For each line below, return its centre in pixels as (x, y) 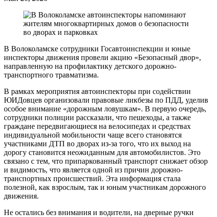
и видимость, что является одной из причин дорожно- (93, 170)
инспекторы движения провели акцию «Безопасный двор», (102, 57)
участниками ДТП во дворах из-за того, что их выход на (97, 143)
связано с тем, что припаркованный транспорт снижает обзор (106, 161)
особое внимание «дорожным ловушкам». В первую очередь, (105, 108)
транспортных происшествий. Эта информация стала (92, 178)
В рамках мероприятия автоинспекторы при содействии (97, 91)
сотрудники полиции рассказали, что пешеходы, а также (97, 117)
